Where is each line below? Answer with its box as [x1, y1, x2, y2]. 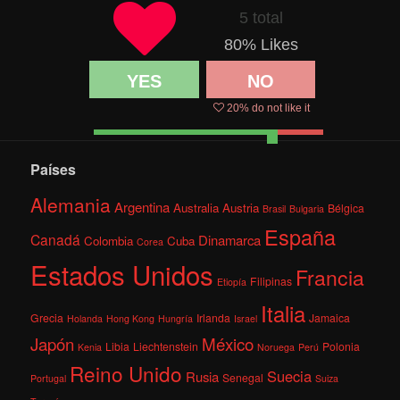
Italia [261, 296, 306, 329]
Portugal [30, 371, 67, 385]
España [264, 221, 337, 252]
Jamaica [309, 309, 351, 325]
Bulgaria [289, 201, 325, 215]
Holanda [67, 311, 104, 325]
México [202, 330, 254, 355]
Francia [296, 262, 365, 292]
